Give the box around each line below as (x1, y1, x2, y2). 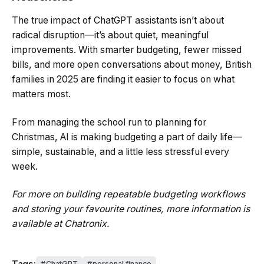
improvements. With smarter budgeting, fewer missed (12, 44, 242, 56)
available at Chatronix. (12, 218, 110, 230)
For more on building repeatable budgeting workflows (12, 189, 245, 200)
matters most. (12, 88, 71, 100)
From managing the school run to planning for (12, 116, 206, 128)
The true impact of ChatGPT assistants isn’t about (12, 15, 224, 27)
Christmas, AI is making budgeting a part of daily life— (12, 131, 242, 143)
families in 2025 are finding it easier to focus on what (12, 74, 235, 85)
